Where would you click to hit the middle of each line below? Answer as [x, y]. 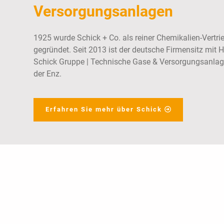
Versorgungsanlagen [103, 11]
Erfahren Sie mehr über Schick [104, 109]
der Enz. [48, 74]
